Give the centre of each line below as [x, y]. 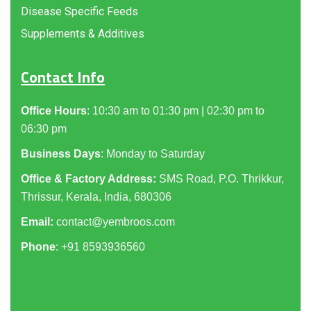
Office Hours [54, 111]
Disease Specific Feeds [79, 11]
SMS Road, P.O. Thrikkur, [221, 179]
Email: [37, 222]
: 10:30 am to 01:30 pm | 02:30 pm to [176, 111]
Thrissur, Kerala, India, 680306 [96, 197]
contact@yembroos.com [116, 222]
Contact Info [63, 77]
